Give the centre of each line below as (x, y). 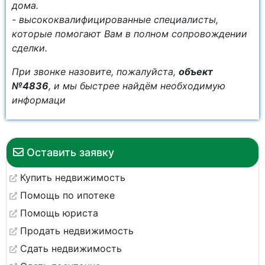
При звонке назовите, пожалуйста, (95, 72)
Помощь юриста (59, 213)
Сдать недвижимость (71, 248)
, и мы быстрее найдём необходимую (137, 86)
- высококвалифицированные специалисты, (115, 20)
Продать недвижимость (77, 231)
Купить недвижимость (73, 177)
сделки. (30, 48)
